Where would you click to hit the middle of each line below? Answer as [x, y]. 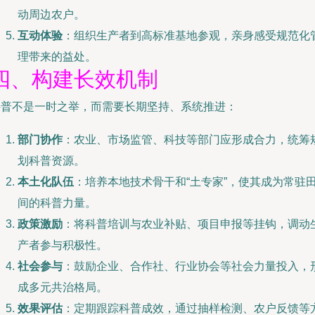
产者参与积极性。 [63, 245]
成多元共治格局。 [63, 287]
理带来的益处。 [57, 57]
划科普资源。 [51, 161]
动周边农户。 [51, 14]
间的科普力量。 [57, 203]
